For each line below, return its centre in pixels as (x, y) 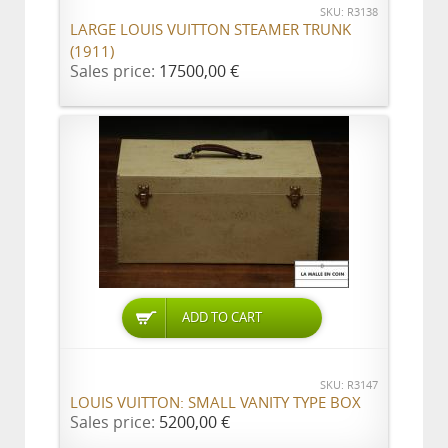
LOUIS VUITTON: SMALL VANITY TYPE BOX (215, 403)
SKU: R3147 (349, 385)
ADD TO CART (222, 317)
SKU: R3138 (349, 12)
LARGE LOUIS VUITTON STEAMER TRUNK (210, 30)
